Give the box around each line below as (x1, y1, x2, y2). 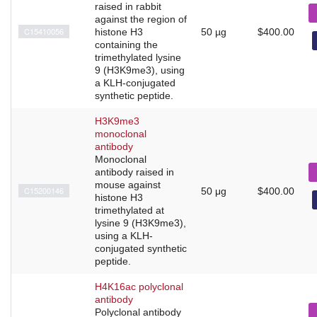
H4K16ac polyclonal (95, 280, 183, 292)
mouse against (95, 178, 161, 190)
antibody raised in (95, 166, 174, 178)
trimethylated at (95, 204, 164, 216)
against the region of (95, 13, 187, 25)
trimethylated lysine (95, 51, 181, 63)
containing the (95, 38, 158, 50)
